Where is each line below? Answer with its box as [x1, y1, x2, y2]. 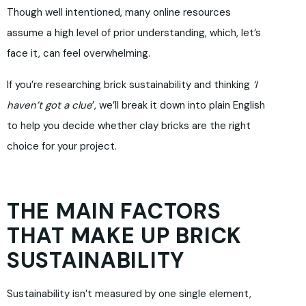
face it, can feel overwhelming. [7, 46, 150, 61]
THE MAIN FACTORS [7, 197, 221, 226]
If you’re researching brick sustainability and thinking [7, 78, 253, 92]
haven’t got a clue [7, 98, 92, 113]
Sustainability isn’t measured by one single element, [7, 287, 251, 301]
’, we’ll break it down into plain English [92, 98, 265, 113]
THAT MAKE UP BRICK [7, 221, 242, 251]
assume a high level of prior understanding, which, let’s [7, 26, 261, 40]
